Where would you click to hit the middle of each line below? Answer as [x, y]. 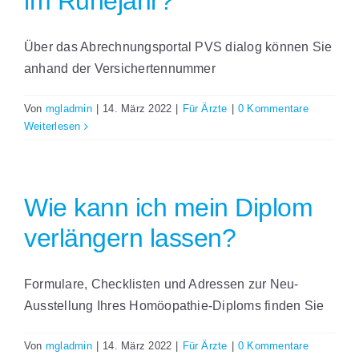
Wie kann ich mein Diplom [169, 208]
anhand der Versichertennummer [120, 69]
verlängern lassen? [130, 238]
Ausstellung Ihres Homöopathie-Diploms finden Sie [174, 306]
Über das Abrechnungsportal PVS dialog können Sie [178, 47]
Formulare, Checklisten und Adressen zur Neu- [161, 284]
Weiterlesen [52, 127]
